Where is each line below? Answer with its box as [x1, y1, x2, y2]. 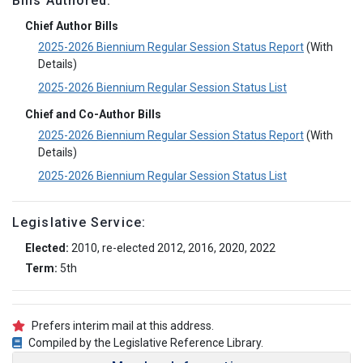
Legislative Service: [12, 215, 146, 230]
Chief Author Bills [25, 19, 118, 32]
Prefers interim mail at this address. [31, 319, 214, 332]
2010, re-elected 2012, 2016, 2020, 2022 [69, 241, 275, 254]
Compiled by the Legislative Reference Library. [28, 336, 264, 349]
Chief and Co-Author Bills [25, 108, 161, 121]
